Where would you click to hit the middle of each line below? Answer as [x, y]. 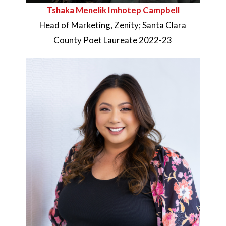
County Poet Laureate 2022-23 [113, 40]
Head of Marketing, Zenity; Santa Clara [113, 25]
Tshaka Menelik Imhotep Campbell [113, 10]
